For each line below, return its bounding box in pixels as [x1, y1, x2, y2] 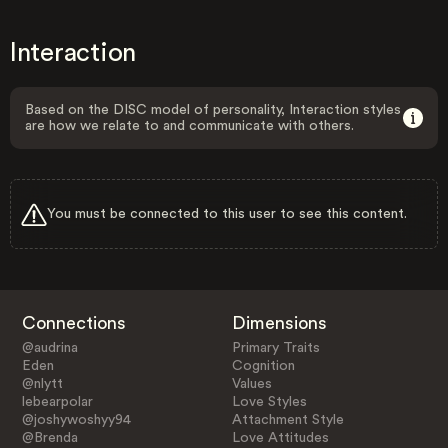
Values [232, 376, 273, 391]
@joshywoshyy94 [21, 412, 131, 427]
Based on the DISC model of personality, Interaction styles [25, 103, 401, 117]
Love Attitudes [232, 430, 330, 445]
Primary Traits [232, 340, 321, 355]
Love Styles [232, 394, 308, 409]
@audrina [21, 340, 78, 355]
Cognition [232, 358, 296, 373]
